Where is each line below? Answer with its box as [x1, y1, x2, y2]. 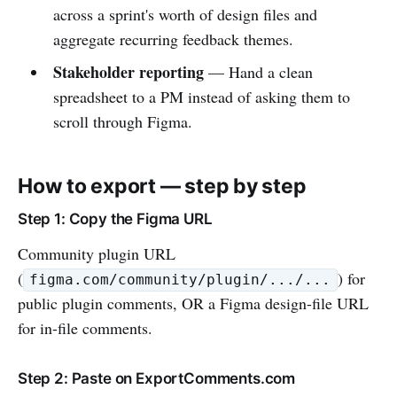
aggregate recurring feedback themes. [52, 27, 293, 50]
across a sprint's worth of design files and [52, 3, 317, 25]
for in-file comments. [18, 316, 152, 339]
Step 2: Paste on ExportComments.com [18, 369, 296, 387]
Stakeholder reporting [52, 59, 204, 83]
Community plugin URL [18, 242, 175, 264]
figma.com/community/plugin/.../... [29, 271, 331, 289]
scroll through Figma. [52, 110, 192, 132]
